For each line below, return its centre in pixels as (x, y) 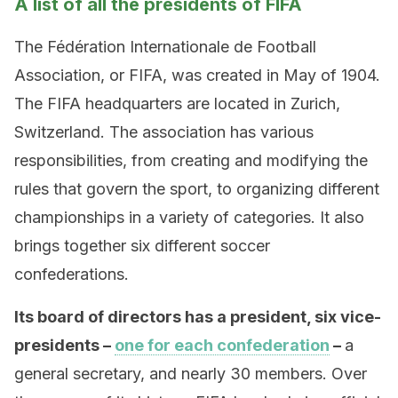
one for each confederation (222, 345)
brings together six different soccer (142, 246)
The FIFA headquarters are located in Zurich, (177, 103)
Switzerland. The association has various (164, 132)
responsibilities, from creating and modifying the (191, 160)
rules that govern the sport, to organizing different (197, 189)
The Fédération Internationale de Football (165, 47)
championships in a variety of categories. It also (189, 217)
